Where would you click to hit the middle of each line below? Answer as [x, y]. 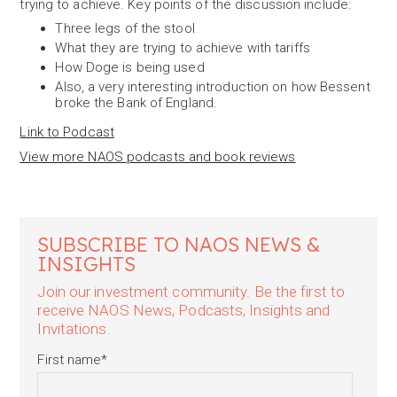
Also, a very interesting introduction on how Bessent [213, 87]
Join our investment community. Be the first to [191, 292]
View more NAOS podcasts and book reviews [158, 157]
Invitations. [74, 329]
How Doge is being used [130, 67]
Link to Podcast [67, 132]
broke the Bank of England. [136, 103]
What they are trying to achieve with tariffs [183, 48]
